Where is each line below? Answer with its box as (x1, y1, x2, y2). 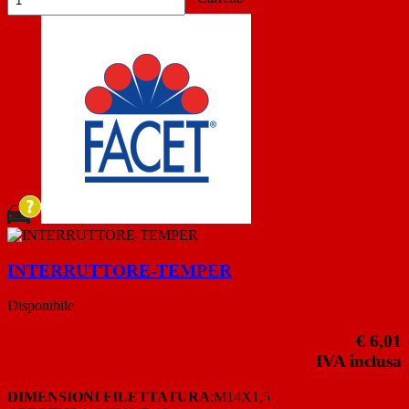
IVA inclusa (316, 351, 402, 372)
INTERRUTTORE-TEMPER (7, 260, 232, 280)
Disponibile (7, 298, 74, 314)
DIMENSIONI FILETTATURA (7, 388, 210, 404)
